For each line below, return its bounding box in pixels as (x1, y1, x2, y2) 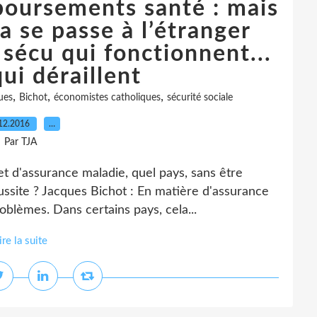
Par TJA (4, 137, 38, 147)
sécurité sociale (167, 93, 233, 103)
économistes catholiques (54, 93, 161, 103)
